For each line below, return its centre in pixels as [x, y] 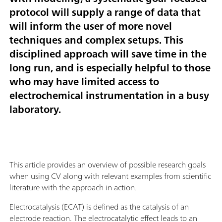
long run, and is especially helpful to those [110, 68]
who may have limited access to [84, 82]
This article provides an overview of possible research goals [108, 164]
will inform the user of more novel [91, 26]
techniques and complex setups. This [96, 40]
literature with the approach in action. [73, 187]
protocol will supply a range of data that [105, 12]
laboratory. [35, 110]
